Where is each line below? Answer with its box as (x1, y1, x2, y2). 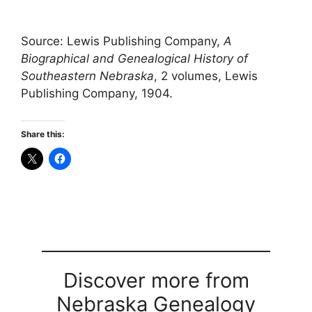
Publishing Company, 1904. (21, 86, 173, 101)
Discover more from (63, 267, 249, 292)
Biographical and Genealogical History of (21, 52, 248, 66)
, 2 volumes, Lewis (154, 69, 258, 84)
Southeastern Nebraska (21, 69, 154, 84)
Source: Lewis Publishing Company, (21, 34, 224, 49)
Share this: (21, 128, 65, 139)
